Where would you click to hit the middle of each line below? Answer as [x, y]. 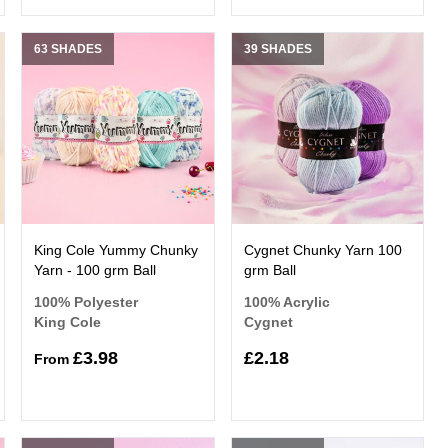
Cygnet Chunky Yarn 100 [322, 249]
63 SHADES [68, 48]
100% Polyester [86, 301]
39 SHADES [277, 48]
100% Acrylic [286, 301]
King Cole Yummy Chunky [116, 249]
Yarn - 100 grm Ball [95, 269]
